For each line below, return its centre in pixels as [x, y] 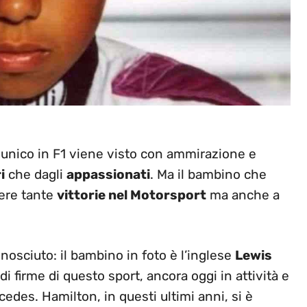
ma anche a [243, 195]
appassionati [108, 174]
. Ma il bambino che [208, 174]
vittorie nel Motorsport [132, 195]
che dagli [36, 174]
